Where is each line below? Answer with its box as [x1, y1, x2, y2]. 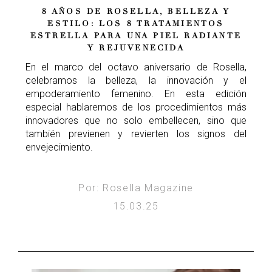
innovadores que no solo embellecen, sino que [25, 115, 246, 127]
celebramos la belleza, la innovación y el [25, 75, 246, 87]
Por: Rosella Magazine [78, 182, 194, 194]
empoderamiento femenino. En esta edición [25, 88, 246, 100]
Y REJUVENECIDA [87, 43, 185, 53]
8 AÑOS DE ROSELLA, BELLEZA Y [41, 7, 231, 17]
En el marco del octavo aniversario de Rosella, [25, 61, 246, 73]
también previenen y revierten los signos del [25, 128, 246, 140]
